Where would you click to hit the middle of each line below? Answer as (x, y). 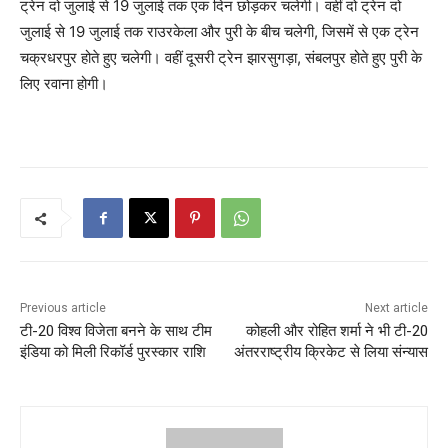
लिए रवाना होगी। (64, 84)
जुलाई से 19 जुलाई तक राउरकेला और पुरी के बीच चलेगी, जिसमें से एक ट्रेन (219, 32)
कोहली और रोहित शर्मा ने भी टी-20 (336, 331)
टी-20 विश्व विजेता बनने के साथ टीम (116, 331)
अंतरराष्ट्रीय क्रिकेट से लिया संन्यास (330, 352)
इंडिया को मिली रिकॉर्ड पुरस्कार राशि (113, 352)
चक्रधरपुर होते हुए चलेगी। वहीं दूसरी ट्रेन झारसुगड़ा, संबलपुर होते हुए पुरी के (221, 58)
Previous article (63, 308)
